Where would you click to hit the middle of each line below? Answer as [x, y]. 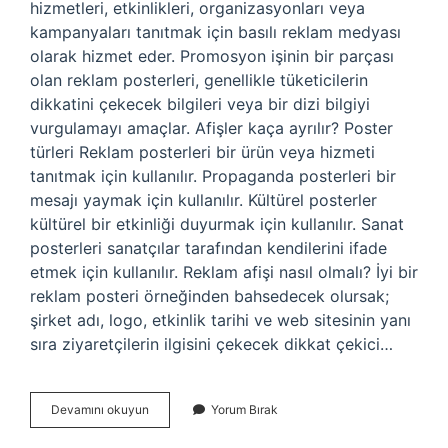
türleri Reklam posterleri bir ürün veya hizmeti [202, 152]
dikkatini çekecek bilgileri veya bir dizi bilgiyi [200, 104]
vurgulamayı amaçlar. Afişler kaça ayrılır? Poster [211, 128]
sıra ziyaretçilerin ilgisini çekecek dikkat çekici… [211, 344]
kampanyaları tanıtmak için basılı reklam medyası [215, 32]
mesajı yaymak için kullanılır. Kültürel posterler [203, 200]
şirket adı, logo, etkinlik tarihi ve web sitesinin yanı [220, 320]
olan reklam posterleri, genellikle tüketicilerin [199, 80]
